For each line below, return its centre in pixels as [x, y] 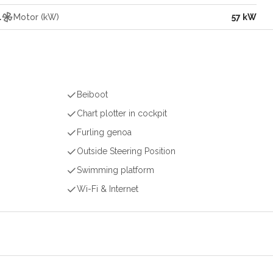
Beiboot [92, 94]
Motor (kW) [37, 17]
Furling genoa [104, 132]
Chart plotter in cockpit [122, 113]
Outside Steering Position [126, 151]
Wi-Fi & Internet [108, 189]
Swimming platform [115, 170]
